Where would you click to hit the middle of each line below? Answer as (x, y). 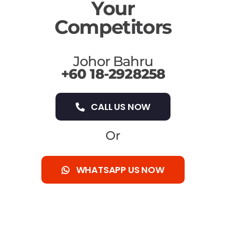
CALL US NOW (121, 107)
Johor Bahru (113, 62)
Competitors (113, 27)
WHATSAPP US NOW (120, 170)
